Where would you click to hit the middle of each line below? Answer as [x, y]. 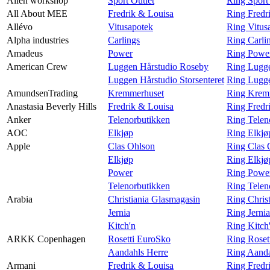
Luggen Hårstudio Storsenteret [166, 80]
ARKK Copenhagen [46, 239]
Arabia [20, 199]
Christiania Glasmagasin [154, 199]
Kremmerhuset [136, 93]
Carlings [124, 40]
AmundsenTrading [42, 93]
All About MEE [37, 13]
